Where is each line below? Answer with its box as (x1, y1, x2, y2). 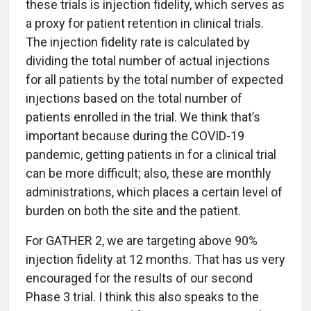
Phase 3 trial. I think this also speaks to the (26, 289, 259, 305)
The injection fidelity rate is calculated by (26, 35, 250, 50)
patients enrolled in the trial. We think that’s (26, 110, 260, 125)
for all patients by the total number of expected (26, 72, 283, 87)
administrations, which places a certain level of (26, 185, 283, 200)
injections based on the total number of (26, 91, 242, 106)
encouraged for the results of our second (26, 271, 253, 286)
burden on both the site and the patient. (26, 203, 241, 219)
